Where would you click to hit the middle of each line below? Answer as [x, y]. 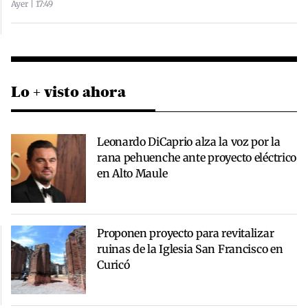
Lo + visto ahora [68, 91]
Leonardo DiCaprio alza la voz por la [189, 141]
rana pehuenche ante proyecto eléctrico [197, 157]
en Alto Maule [132, 173]
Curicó [113, 264]
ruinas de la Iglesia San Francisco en [190, 249]
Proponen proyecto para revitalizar [186, 233]
